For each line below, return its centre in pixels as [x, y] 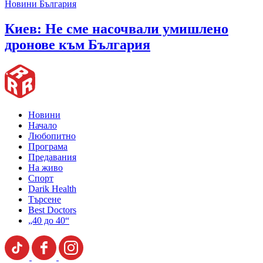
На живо [45, 168]
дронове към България [77, 45]
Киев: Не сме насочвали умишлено [117, 29]
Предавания [52, 157]
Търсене [45, 199]
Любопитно [52, 136]
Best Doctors [52, 210]
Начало [43, 125]
